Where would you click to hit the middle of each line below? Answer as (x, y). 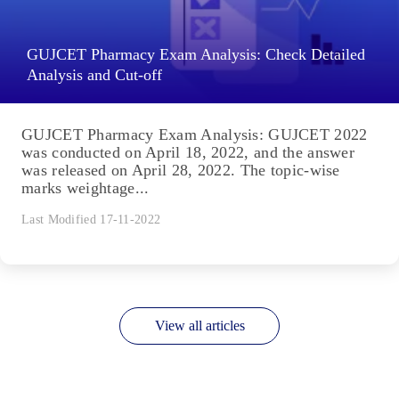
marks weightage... (85, 188)
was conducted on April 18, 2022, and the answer (188, 153)
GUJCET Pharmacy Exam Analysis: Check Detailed (196, 55)
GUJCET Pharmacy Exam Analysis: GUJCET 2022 (195, 135)
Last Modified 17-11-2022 (91, 220)
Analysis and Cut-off (94, 75)
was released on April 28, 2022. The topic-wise (181, 171)
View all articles (199, 326)
